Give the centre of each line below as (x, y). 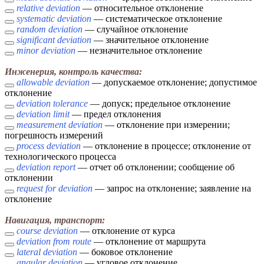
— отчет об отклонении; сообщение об (155, 167)
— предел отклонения (115, 114)
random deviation (49, 29)
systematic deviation (54, 19)
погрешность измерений (54, 136)
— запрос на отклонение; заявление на (172, 189)
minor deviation (46, 51)
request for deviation (55, 189)
